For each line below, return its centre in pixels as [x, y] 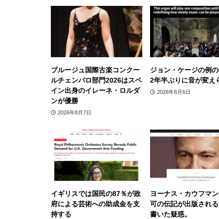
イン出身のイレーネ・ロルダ [95, 90]
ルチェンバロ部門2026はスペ [96, 80]
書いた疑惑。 [171, 214]
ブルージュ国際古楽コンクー [95, 70]
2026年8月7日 [74, 112]
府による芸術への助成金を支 [95, 204]
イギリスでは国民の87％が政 [96, 193]
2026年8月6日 [174, 92]
